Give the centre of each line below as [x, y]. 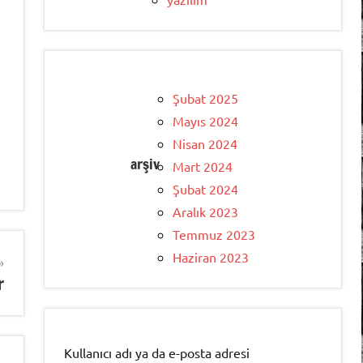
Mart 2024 [203, 167]
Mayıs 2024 [205, 121]
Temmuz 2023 [214, 235]
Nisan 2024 [205, 144]
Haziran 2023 [211, 257]
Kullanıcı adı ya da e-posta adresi [157, 353]
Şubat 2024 [205, 189]
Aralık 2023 [205, 212]
